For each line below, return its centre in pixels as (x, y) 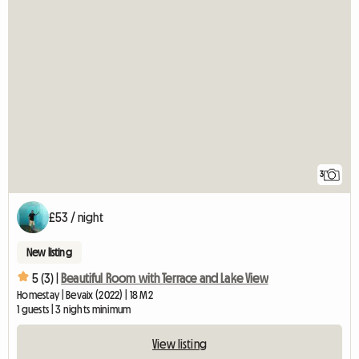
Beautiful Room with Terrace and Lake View (165, 278)
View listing (179, 344)
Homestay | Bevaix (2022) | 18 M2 (85, 295)
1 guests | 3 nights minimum (74, 310)
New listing (49, 253)
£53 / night (76, 218)
